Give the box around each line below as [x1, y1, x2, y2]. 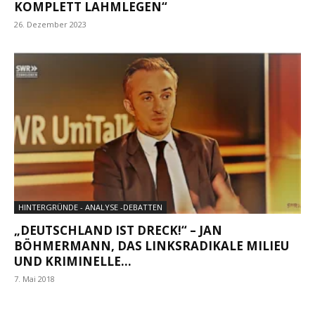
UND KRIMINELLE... [14, 252, 131, 269]
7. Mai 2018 [14, 273, 55, 284]
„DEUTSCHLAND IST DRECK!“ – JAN [14, 221, 222, 238]
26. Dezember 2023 [14, 19, 86, 30]
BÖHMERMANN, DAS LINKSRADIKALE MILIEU [14, 237, 289, 254]
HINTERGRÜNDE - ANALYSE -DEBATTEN [18, 201, 162, 212]
